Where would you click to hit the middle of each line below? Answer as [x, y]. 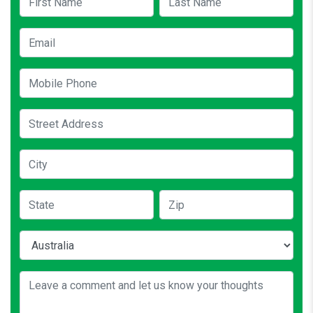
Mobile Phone [49, 75]
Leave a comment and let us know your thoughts [125, 278]
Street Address [51, 116]
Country [36, 237]
